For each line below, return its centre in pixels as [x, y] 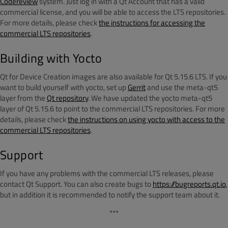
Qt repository [67, 98]
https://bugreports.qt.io [189, 184]
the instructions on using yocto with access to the [146, 119]
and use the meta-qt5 [182, 87]
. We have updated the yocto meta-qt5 [150, 98]
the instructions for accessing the [152, 23]
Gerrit [137, 87]
